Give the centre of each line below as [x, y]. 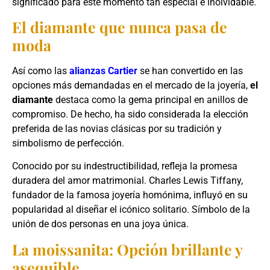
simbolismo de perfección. [68, 143]
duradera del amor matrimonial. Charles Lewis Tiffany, [127, 181]
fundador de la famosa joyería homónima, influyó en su [130, 195]
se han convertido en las [190, 71]
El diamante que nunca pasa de [120, 27]
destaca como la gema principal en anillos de [150, 99]
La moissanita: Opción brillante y [127, 249]
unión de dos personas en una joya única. [100, 224]
